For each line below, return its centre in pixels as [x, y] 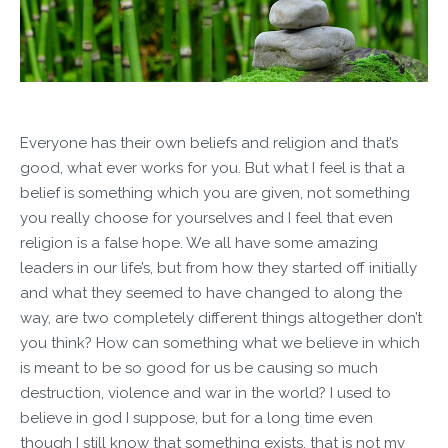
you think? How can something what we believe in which [220, 342]
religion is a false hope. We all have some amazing [199, 242]
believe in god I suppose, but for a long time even [196, 417]
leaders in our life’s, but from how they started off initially [218, 267]
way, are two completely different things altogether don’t [221, 317]
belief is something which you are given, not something [215, 192]
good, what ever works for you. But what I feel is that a [212, 167]
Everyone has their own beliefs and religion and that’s [209, 142]
